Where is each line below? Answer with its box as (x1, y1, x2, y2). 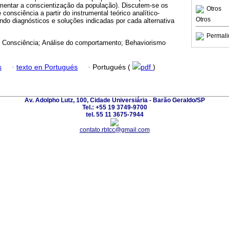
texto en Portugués (16, 63, 78, 71)
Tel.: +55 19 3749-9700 (82, 103, 147, 111)
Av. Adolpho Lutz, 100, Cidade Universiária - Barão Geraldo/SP (24, 96, 205, 104)
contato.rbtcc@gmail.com (79, 126, 150, 133)
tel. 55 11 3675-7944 (85, 110, 144, 118)
